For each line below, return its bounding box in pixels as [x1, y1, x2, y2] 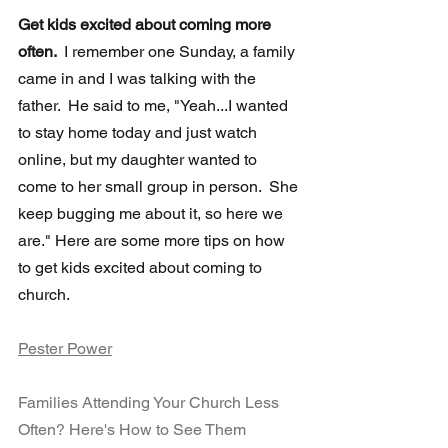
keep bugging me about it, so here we [18, 204, 287, 224]
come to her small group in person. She [18, 177, 302, 197]
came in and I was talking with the [18, 69, 260, 89]
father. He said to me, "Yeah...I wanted [18, 96, 292, 116]
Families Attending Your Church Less [18, 393, 283, 413]
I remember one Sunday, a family [64, 42, 299, 62]
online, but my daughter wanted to [18, 150, 261, 170]
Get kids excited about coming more [18, 15, 275, 35]
